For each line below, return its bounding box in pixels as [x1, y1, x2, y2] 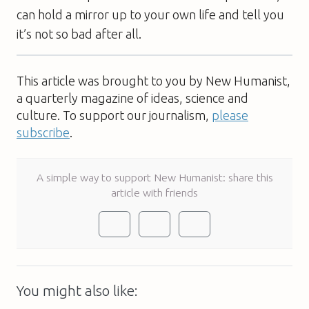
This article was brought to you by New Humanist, [17, 73, 290, 88]
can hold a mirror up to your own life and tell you [17, 7, 284, 21]
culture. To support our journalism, [17, 108, 212, 122]
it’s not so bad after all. [17, 26, 141, 41]
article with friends [111, 186, 198, 199]
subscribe [17, 125, 70, 139]
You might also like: [17, 282, 138, 299]
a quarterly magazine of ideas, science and [17, 90, 248, 105]
